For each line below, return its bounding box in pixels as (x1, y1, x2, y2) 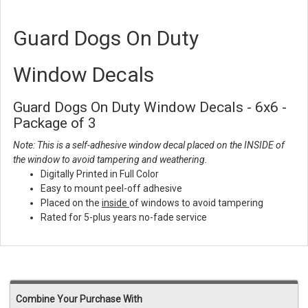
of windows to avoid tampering (129, 197, 263, 209)
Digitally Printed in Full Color (41, 168, 159, 180)
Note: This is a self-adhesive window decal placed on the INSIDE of (13, 140, 285, 151)
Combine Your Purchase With (16, 294, 142, 305)
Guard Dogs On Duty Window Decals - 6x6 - (13, 99, 287, 116)
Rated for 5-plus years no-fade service (41, 212, 207, 223)
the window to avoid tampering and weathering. (13, 154, 208, 166)
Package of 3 (13, 115, 96, 132)
